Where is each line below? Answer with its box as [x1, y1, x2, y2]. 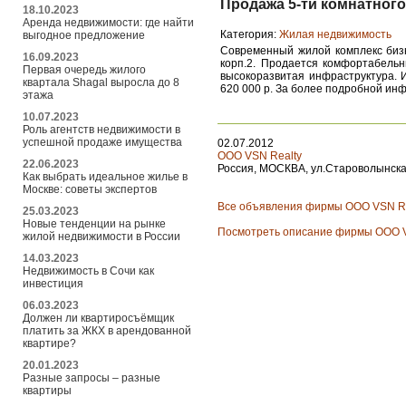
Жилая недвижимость [279, 28, 391, 41]
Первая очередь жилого [23, 63, 146, 76]
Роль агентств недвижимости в [23, 122, 180, 136]
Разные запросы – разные [23, 371, 160, 384]
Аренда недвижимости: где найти [23, 15, 194, 29]
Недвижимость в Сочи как [23, 264, 154, 277]
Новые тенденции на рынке [23, 217, 166, 230]
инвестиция [23, 276, 83, 290]
